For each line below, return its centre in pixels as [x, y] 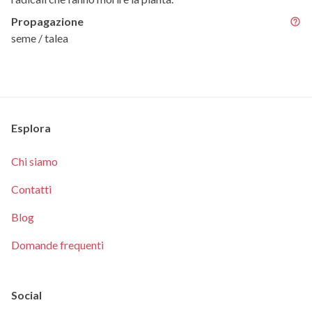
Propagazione [47, 21]
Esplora [31, 127]
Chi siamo [34, 161]
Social [26, 295]
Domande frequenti [57, 244]
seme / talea [40, 38]
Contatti [31, 189]
